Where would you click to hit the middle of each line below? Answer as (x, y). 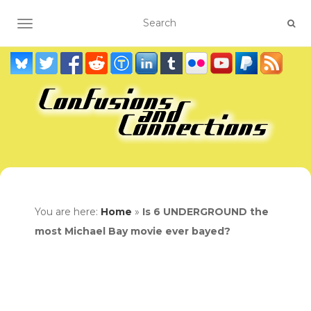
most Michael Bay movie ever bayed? (133, 231)
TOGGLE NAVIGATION (79, 25)
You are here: (68, 212)
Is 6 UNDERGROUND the (205, 212)
